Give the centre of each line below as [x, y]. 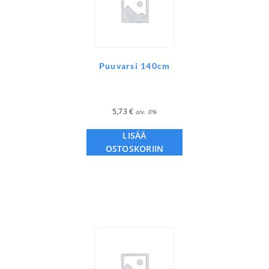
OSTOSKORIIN [134, 149]
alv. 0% [146, 112]
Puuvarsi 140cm [134, 66]
